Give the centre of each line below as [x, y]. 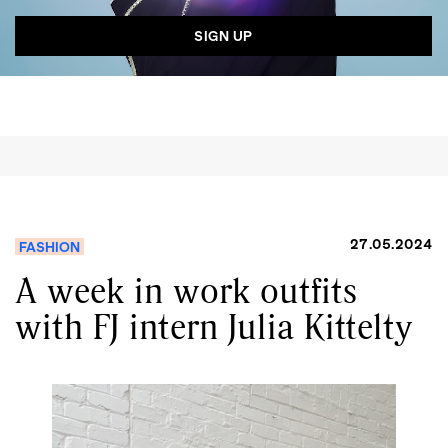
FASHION [49, 247]
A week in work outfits [186, 290]
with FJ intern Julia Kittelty [214, 326]
